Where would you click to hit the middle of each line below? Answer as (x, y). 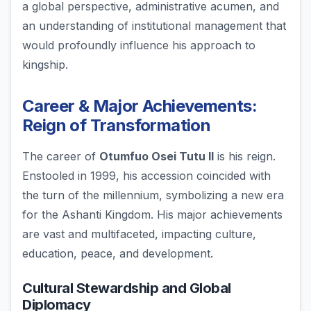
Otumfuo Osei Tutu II (157, 157)
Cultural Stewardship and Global (127, 288)
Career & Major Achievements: (140, 106)
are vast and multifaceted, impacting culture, (139, 234)
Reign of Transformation (117, 126)
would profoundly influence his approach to (139, 45)
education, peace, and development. (118, 254)
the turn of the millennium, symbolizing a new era (153, 195)
